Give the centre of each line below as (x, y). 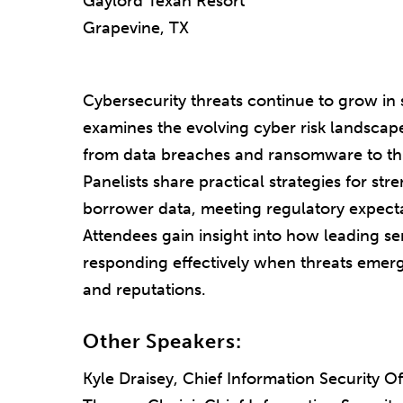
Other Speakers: (162, 341)
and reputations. (147, 289)
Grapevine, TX (136, 28)
